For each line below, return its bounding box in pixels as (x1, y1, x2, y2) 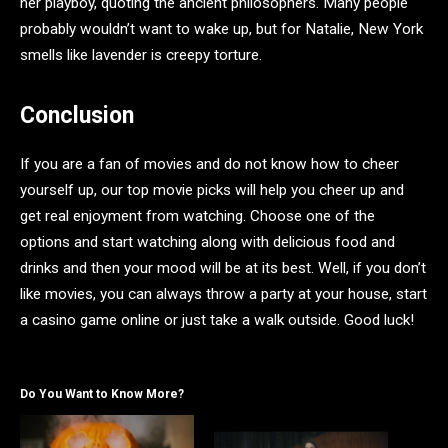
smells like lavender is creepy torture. (20, 46, 262, 65)
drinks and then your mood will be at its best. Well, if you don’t (20, 258, 426, 277)
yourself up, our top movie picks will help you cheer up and (20, 180, 404, 199)
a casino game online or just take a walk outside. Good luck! (20, 310, 414, 329)
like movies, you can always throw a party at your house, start (20, 284, 427, 303)
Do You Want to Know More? (20, 386, 184, 401)
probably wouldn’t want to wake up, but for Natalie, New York (20, 20, 423, 39)
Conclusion (20, 102, 134, 130)
